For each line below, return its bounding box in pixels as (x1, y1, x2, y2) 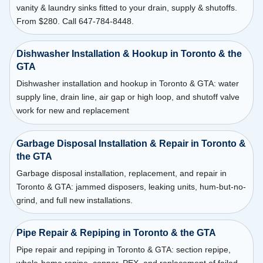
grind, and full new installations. (16, 195, 133, 205)
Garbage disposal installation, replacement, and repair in (16, 168, 227, 178)
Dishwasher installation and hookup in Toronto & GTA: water (16, 79, 239, 89)
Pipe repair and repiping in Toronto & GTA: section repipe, (16, 245, 231, 255)
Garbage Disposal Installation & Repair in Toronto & (16, 138, 246, 149)
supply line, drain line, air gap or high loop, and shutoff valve (16, 92, 240, 102)
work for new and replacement (16, 106, 129, 116)
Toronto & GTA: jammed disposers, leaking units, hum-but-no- (16, 181, 246, 191)
